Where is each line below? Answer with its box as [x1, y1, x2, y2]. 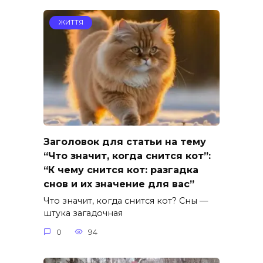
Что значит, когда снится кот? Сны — [43, 195, 208, 207]
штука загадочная [43, 208, 123, 219]
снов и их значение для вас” [43, 178, 194, 190]
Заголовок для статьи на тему [43, 136, 206, 148]
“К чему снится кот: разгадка [43, 164, 198, 176]
